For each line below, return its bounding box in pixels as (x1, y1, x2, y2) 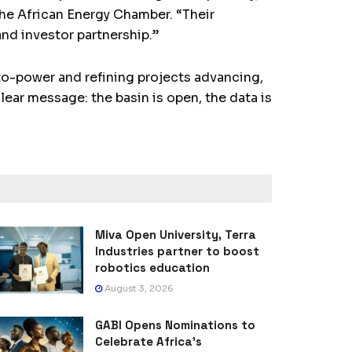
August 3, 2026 (102, 283, 174, 295)
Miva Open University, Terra (95, 227, 256, 243)
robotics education (95, 260, 210, 276)
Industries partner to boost (95, 244, 259, 259)
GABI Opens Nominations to (95, 317, 255, 333)
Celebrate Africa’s (95, 334, 202, 350)
